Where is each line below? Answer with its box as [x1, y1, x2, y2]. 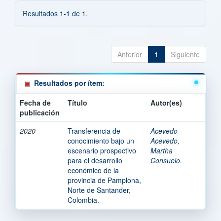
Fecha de [20, 97, 51, 108]
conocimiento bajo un [68, 135, 134, 146]
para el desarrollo [68, 155, 122, 165]
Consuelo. [150, 155, 182, 165]
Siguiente [171, 49, 200, 59]
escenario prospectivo [68, 145, 136, 155]
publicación [20, 107, 60, 117]
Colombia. [68, 194, 99, 205]
